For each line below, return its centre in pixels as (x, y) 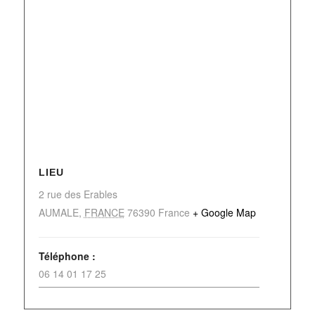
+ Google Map (224, 213)
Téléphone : (67, 256)
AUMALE (58, 213)
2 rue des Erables (78, 194)
